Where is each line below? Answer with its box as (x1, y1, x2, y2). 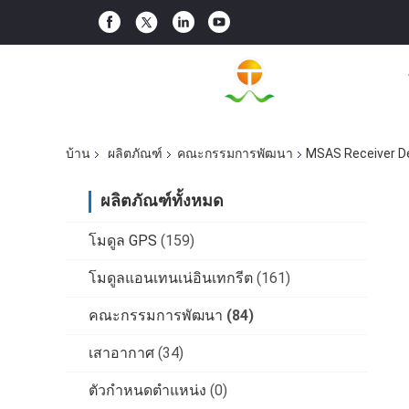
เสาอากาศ (89, 344, 154, 362)
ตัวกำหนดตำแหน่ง (89, 382, 206, 400)
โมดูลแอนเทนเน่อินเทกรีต (89, 269, 253, 288)
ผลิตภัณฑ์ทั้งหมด (100, 191, 224, 211)
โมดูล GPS (89, 232, 157, 250)
